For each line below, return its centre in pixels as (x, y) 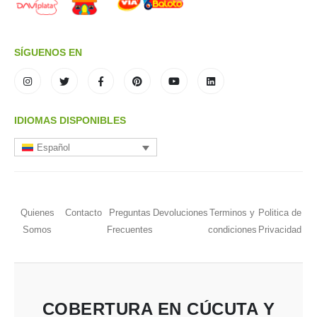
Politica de (279, 213)
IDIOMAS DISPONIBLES (70, 120)
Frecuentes (129, 230)
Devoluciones (180, 213)
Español (54, 148)
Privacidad (279, 230)
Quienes (37, 213)
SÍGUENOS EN (48, 53)
